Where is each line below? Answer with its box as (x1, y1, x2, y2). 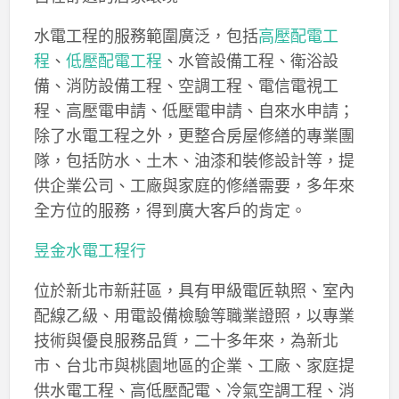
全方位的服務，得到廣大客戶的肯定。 (33, 199, 306, 220)
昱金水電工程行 (33, 240, 146, 260)
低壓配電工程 (65, 50, 162, 70)
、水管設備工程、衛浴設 (161, 50, 338, 70)
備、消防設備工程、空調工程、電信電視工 (33, 75, 338, 95)
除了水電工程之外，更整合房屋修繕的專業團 (33, 125, 354, 145)
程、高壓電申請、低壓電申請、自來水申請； (33, 100, 354, 120)
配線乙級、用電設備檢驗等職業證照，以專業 (33, 305, 354, 325)
